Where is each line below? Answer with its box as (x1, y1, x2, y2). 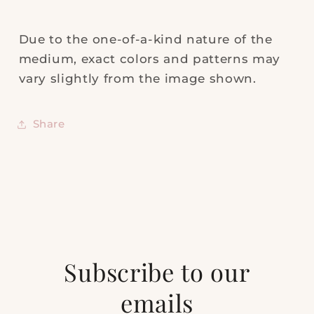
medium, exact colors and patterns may (18, 51, 280, 66)
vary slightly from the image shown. (18, 71, 257, 86)
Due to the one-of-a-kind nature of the (18, 32, 273, 46)
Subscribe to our (64, 256, 250, 288)
